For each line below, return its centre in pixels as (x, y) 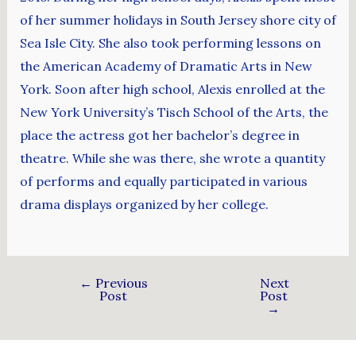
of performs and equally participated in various (163, 182)
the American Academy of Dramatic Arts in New (166, 66)
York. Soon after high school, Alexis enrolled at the (172, 89)
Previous (120, 282)
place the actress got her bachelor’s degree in (159, 135)
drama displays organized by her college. (144, 205)
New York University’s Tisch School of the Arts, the (174, 112)
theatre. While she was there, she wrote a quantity (172, 159)
